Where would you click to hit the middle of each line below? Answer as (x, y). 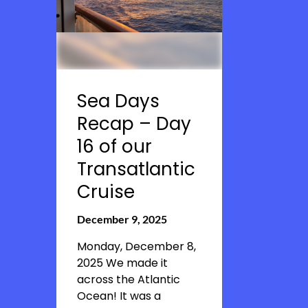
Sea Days (118, 101)
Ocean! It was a (119, 296)
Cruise (106, 192)
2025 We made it (122, 263)
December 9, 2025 (122, 219)
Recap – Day (134, 124)
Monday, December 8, (136, 246)
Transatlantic (136, 169)
